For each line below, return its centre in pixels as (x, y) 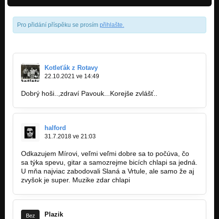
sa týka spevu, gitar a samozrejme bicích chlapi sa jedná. (109, 163)
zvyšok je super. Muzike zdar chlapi (76, 180)
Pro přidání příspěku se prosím (58, 25)
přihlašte (111, 25)
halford (55, 128)
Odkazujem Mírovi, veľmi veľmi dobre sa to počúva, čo (105, 154)
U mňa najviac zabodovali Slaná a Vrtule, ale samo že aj (108, 171)
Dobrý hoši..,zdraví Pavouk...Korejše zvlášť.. (89, 94)
